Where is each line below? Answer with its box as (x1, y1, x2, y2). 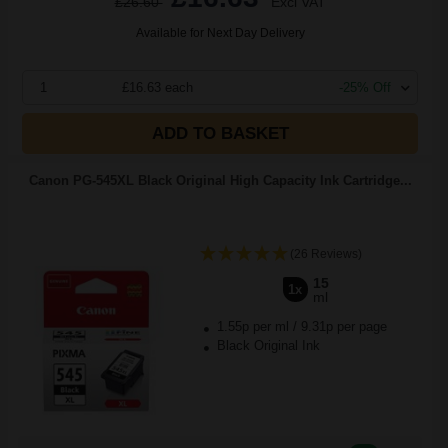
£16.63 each (122, 80, 194, 95)
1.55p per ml (216, 319, 289, 334)
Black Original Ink (212, 338, 320, 353)
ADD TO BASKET (151, 124, 289, 143)
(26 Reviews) (289, 247, 362, 261)
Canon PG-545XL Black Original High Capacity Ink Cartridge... (28, 173, 412, 188)
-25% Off (339, 80, 391, 95)
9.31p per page (300, 319, 387, 334)
